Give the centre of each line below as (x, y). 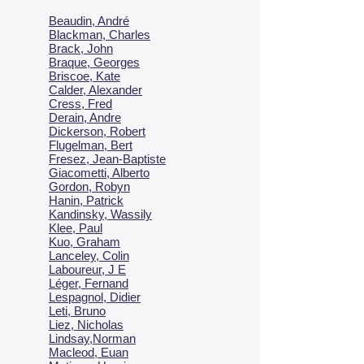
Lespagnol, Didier (95, 297)
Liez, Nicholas (86, 325)
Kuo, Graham (84, 242)
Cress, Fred (80, 104)
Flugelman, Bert (91, 145)
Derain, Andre (85, 117)
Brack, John (81, 48)
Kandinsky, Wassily (100, 214)
